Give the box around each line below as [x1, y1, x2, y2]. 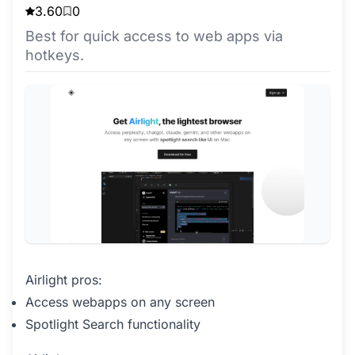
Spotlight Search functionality [25, 316, 200, 333]
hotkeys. [25, 47, 84, 64]
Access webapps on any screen [25, 294, 215, 311]
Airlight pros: [25, 272, 102, 288]
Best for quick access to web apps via [25, 28, 283, 45]
